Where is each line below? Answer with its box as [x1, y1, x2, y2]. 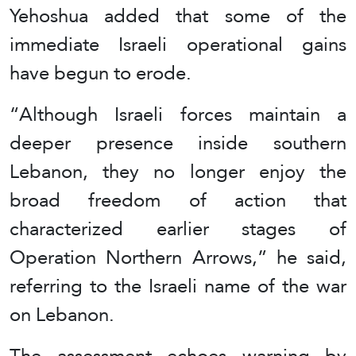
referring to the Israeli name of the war [10, 268, 346, 304]
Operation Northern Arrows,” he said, [10, 239, 346, 276]
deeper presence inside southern [10, 125, 346, 161]
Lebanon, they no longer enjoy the [10, 153, 346, 190]
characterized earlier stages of [10, 211, 346, 247]
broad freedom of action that [10, 182, 346, 219]
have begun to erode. [10, 55, 192, 91]
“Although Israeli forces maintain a [10, 96, 346, 133]
